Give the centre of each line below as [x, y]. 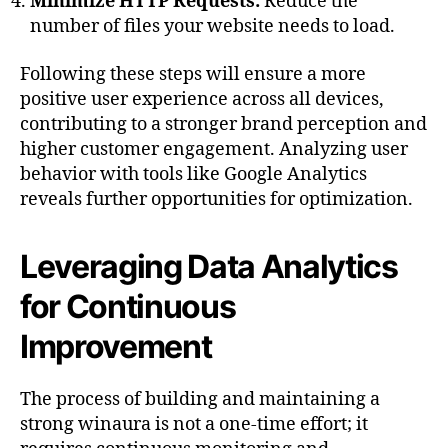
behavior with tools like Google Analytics [193, 174]
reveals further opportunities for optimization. [216, 199]
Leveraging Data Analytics [209, 266]
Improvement [116, 346]
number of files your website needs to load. [212, 27]
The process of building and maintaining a [200, 399]
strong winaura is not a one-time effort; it [194, 424]
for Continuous [128, 306]
